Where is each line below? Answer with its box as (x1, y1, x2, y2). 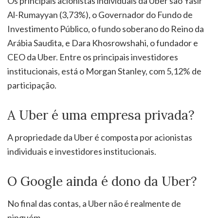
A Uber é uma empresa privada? (7, 107, 195, 123)
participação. (7, 79, 56, 91)
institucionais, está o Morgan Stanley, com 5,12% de (7, 65, 201, 76)
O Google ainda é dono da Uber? (7, 173, 197, 189)
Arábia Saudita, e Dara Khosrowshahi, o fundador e (7, 37, 198, 48)
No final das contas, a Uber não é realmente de (7, 198, 181, 209)
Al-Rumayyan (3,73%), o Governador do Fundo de (7, 9, 193, 20)
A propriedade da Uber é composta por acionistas (7, 131, 192, 143)
